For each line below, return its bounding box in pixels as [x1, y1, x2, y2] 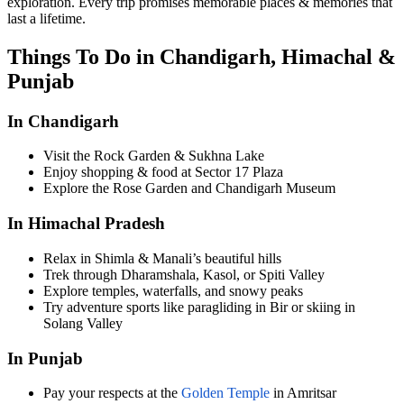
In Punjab [7, 348, 83, 368]
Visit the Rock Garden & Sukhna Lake [43, 148, 264, 164]
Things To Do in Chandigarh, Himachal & [7, 44, 396, 69]
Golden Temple [181, 385, 270, 401]
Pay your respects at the [43, 385, 181, 401]
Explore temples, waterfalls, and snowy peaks [43, 282, 303, 298]
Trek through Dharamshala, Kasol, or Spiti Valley [43, 266, 325, 282]
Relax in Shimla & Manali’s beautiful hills [43, 250, 281, 266]
